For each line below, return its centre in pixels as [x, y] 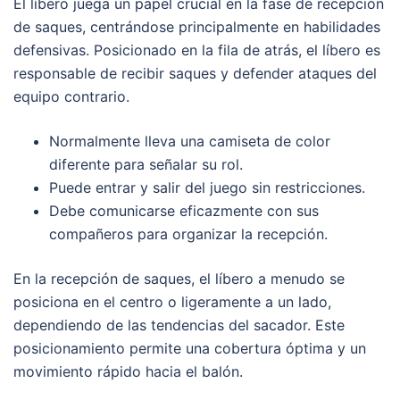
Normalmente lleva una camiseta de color [190, 142]
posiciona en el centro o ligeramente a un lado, [172, 302]
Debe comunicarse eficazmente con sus [184, 211]
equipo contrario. [71, 97]
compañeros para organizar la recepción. [188, 234]
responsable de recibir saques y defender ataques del [195, 74]
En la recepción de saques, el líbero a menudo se [179, 279]
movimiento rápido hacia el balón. [128, 372]
